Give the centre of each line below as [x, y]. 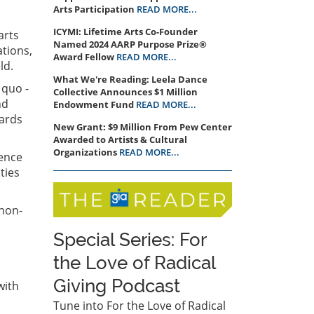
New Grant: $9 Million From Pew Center [143, 127]
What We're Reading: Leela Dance [130, 79]
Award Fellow [84, 57]
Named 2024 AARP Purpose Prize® [130, 44]
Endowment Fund [94, 104]
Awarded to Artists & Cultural [120, 139]
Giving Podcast [117, 286]
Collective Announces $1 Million [125, 92]
